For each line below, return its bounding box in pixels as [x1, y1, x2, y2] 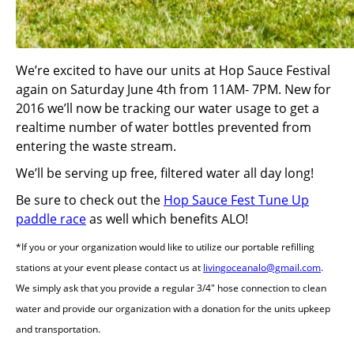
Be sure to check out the [16, 191, 164, 209]
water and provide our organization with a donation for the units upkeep [16, 302, 330, 315]
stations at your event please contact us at [16, 261, 203, 274]
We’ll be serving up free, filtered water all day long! [16, 164, 314, 182]
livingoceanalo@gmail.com [203, 261, 321, 274]
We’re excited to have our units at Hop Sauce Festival [16, 62, 330, 79]
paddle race [16, 210, 86, 228]
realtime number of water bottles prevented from [16, 119, 311, 136]
